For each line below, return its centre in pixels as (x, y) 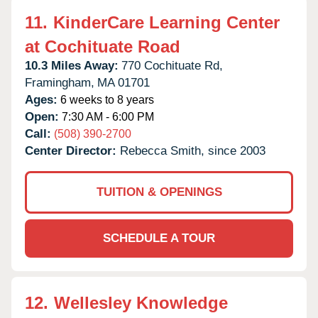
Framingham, (60, 82)
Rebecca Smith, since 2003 (193, 150)
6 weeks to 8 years (106, 99)
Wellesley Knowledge (141, 302)
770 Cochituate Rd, (172, 65)
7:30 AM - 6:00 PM (106, 116)
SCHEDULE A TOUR (159, 238)
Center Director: (72, 150)
